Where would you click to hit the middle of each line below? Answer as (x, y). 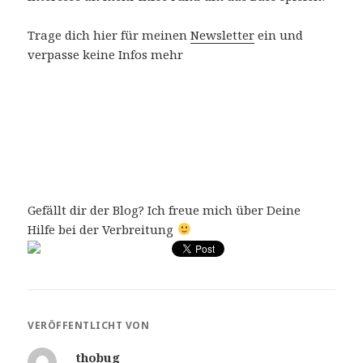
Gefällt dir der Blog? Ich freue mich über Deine (164, 209)
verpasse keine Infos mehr (106, 54)
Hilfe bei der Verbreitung (102, 229)
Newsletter (223, 34)
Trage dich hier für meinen (109, 34)
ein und (279, 34)
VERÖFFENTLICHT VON (89, 326)
